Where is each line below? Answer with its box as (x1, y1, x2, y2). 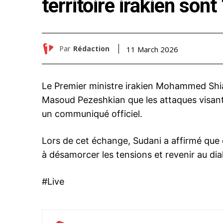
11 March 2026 (126, 44, 178, 54)
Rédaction (73, 43, 110, 53)
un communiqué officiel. (42, 109, 142, 119)
